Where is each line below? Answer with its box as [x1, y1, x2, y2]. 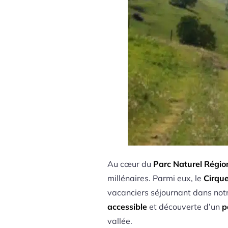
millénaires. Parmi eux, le [107, 173, 204, 183]
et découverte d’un [147, 202, 222, 212]
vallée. [107, 216, 133, 226]
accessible [107, 202, 148, 212]
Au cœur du [107, 159, 154, 169]
